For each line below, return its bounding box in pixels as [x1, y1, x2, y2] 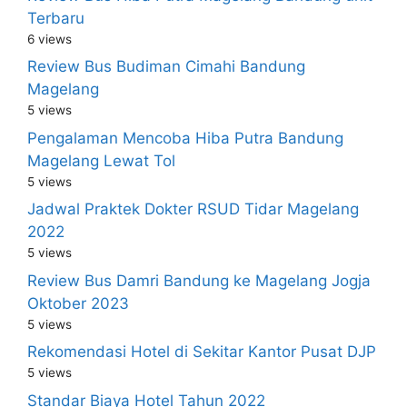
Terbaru [27, 8, 84, 27]
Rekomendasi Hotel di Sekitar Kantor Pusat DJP [27, 342, 376, 361]
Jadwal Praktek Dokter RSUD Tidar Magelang [27, 200, 359, 218]
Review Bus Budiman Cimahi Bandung [27, 57, 305, 75]
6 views [27, 31, 72, 46]
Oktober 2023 [27, 293, 129, 313]
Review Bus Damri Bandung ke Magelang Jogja [27, 271, 371, 290]
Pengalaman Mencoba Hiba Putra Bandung [27, 128, 343, 147]
